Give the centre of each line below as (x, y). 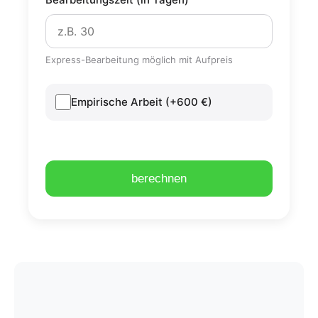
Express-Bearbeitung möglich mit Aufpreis (139, 60)
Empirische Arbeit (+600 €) (142, 102)
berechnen (159, 179)
